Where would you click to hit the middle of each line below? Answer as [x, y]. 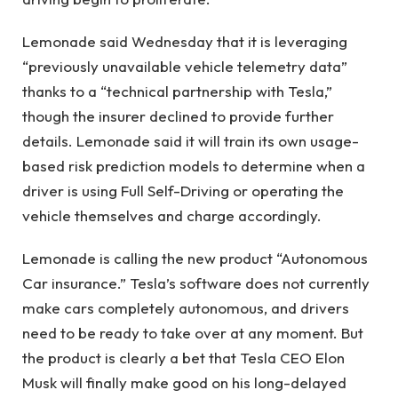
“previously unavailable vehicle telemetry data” [185, 67]
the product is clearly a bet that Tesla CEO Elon [183, 358]
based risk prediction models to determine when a [194, 166]
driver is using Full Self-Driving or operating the [183, 191]
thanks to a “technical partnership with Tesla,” [177, 92]
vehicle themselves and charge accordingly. [172, 216]
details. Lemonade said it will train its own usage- [191, 141]
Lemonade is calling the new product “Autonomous [195, 259]
